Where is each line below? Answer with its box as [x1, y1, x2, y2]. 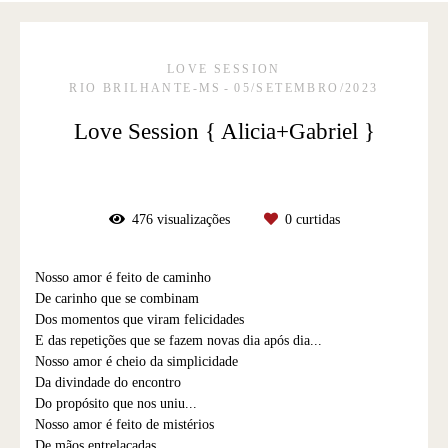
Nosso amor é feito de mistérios [35, 417, 214, 433]
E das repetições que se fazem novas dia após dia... [35, 333, 322, 349]
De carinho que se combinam [35, 291, 199, 307]
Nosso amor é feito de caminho [35, 270, 211, 286]
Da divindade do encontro [35, 375, 181, 391]
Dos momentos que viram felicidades [35, 312, 244, 328]
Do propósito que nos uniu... [35, 396, 197, 412]
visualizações [152, 212, 234, 228]
